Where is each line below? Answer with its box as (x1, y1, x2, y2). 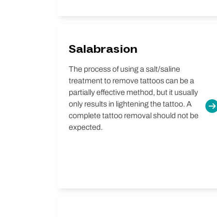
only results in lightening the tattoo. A (69, 100, 192, 108)
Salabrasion (69, 42, 138, 57)
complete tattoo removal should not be (69, 111, 199, 120)
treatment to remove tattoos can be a (69, 77, 194, 85)
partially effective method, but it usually (69, 88, 198, 96)
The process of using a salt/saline (69, 65, 180, 73)
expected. (69, 123, 103, 131)
